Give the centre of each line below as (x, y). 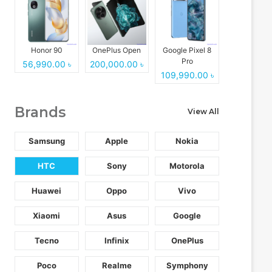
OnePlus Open (117, 50)
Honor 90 (46, 50)
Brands (40, 113)
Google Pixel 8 (187, 50)
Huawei (47, 191)
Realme (117, 266)
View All (203, 112)
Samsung (46, 141)
